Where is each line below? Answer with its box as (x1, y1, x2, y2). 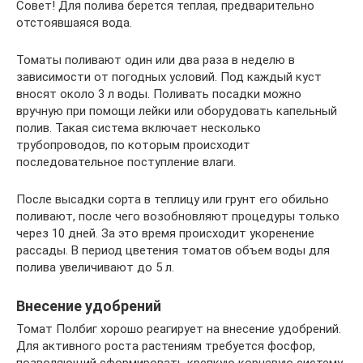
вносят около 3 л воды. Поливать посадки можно (16, 86, 301, 101)
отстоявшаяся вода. (16, 15, 132, 30)
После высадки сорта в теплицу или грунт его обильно (16, 191, 329, 207)
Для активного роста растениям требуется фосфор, (16, 338, 315, 353)
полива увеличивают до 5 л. (16, 259, 174, 275)
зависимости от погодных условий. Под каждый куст (16, 69, 322, 84)
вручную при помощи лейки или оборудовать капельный (16, 103, 337, 118)
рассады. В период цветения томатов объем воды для (16, 242, 330, 258)
